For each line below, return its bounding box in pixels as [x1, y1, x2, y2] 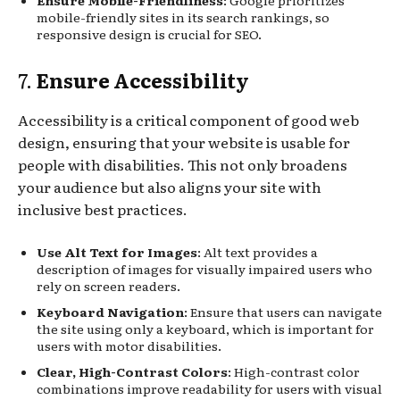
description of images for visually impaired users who [37, 259, 372, 278]
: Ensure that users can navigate [184, 302, 382, 321]
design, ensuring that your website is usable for [18, 130, 350, 153]
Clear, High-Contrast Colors [37, 362, 228, 380]
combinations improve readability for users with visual [37, 379, 382, 397]
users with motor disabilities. [37, 336, 221, 354]
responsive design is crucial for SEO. [37, 24, 262, 43]
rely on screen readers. [37, 276, 180, 295]
